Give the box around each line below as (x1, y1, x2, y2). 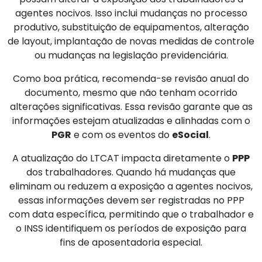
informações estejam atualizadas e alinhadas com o (12, 114, 250, 128)
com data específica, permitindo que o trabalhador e (8, 208, 254, 222)
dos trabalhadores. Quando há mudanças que (26, 166, 236, 180)
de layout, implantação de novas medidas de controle (8, 35, 254, 49)
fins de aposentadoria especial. (60, 236, 202, 250)
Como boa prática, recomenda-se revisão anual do (13, 72, 249, 86)
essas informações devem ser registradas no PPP (18, 194, 244, 208)
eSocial (172, 128, 209, 142)
